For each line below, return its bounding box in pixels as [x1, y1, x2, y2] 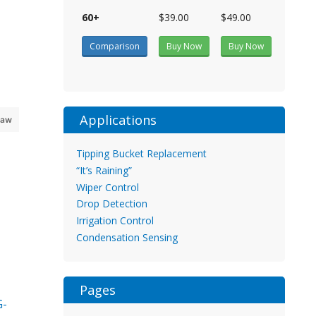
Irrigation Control [75, 214, 154, 228]
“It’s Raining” [75, 163, 132, 177]
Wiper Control [75, 180, 139, 194]
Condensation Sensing [75, 231, 178, 244]
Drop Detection [75, 197, 147, 211]
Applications [79, 111, 157, 128]
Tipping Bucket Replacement [75, 147, 207, 161]
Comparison [89, 39, 140, 52]
